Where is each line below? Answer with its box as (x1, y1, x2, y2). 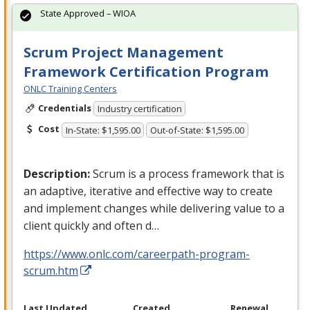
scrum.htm (24, 262, 78, 278)
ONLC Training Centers (24, 82, 117, 95)
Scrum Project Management (24, 42, 224, 62)
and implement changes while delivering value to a (24, 200, 284, 216)
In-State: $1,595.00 (65, 123, 140, 136)
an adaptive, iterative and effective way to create (24, 183, 273, 199)
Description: (24, 165, 93, 181)
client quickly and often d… (24, 217, 159, 233)
